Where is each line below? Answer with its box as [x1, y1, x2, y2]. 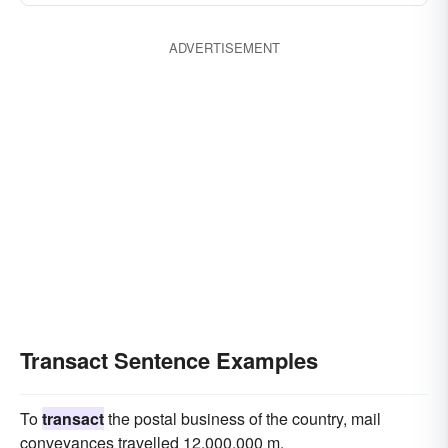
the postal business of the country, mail [104, 407, 381, 430]
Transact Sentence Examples [20, 344, 318, 376]
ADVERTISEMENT [168, 38, 280, 57]
